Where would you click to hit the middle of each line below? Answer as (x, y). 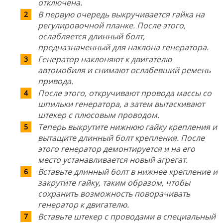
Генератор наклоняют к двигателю (105, 59)
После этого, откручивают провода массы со (125, 93)
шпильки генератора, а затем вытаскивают (121, 104)
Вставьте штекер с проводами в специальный (127, 216)
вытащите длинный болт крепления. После (121, 138)
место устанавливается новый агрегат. (113, 160)
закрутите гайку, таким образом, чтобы (114, 182)
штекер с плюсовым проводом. (99, 115)
